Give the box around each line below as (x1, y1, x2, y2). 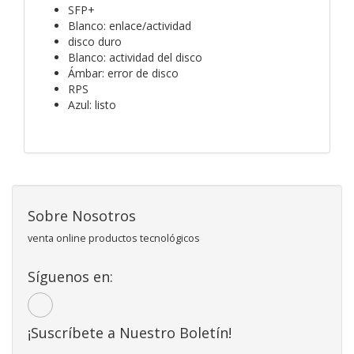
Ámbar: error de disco (68, 65, 179, 81)
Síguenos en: (28, 266, 113, 286)
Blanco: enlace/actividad (68, 17, 191, 33)
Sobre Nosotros (28, 205, 136, 225)
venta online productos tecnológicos (28, 231, 200, 245)
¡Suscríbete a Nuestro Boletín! (28, 322, 232, 342)
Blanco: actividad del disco (68, 49, 202, 65)
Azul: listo (68, 96, 116, 112)
